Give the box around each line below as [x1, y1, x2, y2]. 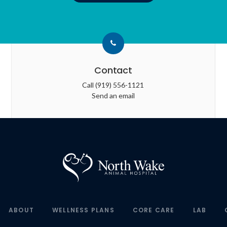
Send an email [91, 91, 135, 100]
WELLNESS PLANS [52, 205, 115, 214]
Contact [94, 63, 132, 77]
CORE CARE [132, 205, 175, 214]
